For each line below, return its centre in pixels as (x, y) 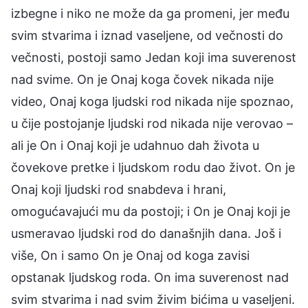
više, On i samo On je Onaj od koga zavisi (130, 255)
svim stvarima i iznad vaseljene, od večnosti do (147, 35)
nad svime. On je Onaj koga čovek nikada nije (142, 79)
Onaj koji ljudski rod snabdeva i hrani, (119, 189)
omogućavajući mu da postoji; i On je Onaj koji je (151, 211)
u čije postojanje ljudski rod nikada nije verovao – (152, 123)
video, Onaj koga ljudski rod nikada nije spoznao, (152, 101)
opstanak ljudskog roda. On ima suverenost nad (150, 277)
